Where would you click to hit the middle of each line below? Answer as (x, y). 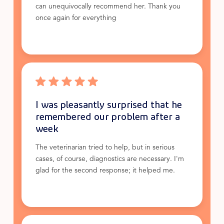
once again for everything (76, 18)
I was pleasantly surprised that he (108, 104)
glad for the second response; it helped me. (105, 171)
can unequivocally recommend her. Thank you (108, 7)
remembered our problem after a (107, 116)
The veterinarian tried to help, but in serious (105, 148)
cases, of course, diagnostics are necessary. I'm (109, 159)
